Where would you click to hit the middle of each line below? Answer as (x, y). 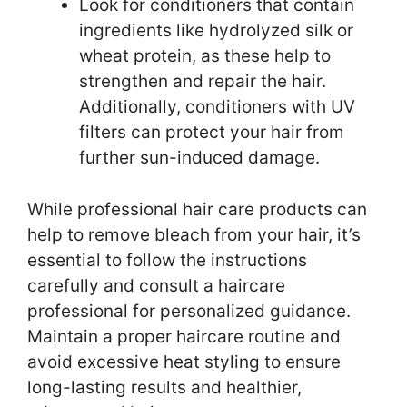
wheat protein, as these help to (205, 56)
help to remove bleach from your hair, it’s (194, 234)
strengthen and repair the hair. (203, 82)
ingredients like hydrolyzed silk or (216, 31)
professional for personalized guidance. (189, 311)
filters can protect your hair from (212, 133)
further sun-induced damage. (199, 158)
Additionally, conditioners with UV (217, 107)
